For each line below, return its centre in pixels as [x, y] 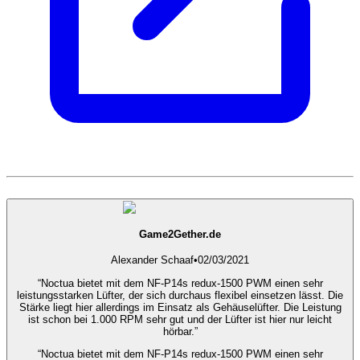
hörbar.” [180, 331]
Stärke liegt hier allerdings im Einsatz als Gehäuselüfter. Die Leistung [180, 307]
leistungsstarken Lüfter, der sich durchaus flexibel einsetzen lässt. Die [180, 295]
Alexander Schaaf [152, 260]
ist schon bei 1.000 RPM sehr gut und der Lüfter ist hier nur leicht [180, 319]
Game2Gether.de [180, 234]
